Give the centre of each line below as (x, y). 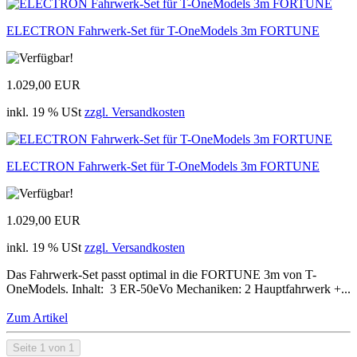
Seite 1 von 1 (43, 347)
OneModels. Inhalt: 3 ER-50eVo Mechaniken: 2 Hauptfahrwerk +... (178, 288)
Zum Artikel (37, 317)
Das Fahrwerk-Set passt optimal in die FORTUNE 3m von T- (161, 274)
